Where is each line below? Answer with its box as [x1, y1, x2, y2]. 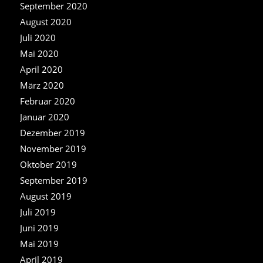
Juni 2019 [19, 221, 59, 234]
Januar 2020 [19, 110, 69, 123]
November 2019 [19, 142, 86, 154]
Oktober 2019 [19, 158, 77, 170]
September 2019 [19, 174, 87, 186]
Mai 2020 [19, 47, 59, 59]
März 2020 [19, 79, 64, 91]
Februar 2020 [19, 95, 75, 107]
